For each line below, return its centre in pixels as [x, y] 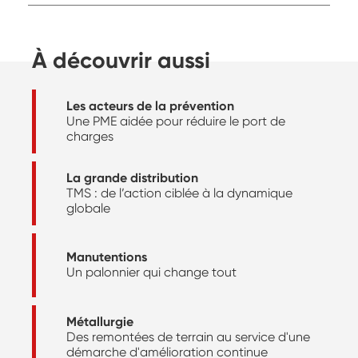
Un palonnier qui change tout [151, 272]
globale [88, 208]
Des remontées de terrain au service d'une [188, 336]
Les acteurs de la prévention [150, 105]
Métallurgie [100, 321]
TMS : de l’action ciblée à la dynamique [179, 193]
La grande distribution [132, 177]
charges [90, 136]
